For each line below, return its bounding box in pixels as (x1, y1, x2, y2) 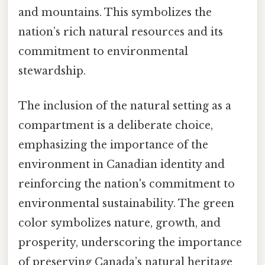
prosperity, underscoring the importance (18, 236, 242, 250)
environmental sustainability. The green (18, 197, 234, 211)
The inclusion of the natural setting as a (18, 99, 231, 113)
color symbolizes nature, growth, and (18, 216, 221, 230)
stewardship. (18, 64, 86, 77)
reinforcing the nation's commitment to (18, 177, 235, 191)
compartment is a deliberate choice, (18, 119, 213, 132)
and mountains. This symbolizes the (18, 5, 212, 19)
